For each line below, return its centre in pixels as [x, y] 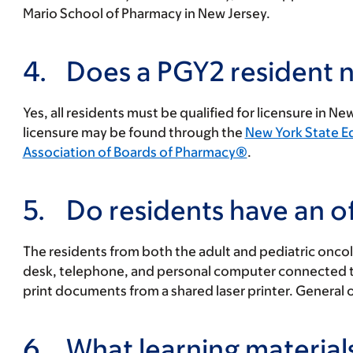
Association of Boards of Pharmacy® [135, 152]
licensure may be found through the [134, 132]
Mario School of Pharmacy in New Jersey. [146, 13]
